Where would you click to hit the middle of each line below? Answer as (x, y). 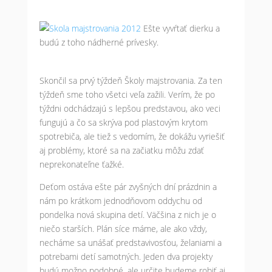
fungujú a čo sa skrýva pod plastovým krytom (123, 122)
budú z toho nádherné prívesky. (99, 42)
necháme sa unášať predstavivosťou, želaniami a (130, 243)
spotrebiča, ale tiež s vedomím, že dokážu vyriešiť (132, 136)
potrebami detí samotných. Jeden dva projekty (126, 257)
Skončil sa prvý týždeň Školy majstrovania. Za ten (131, 80)
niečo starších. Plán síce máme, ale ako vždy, (123, 229)
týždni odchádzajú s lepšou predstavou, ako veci (130, 108)
